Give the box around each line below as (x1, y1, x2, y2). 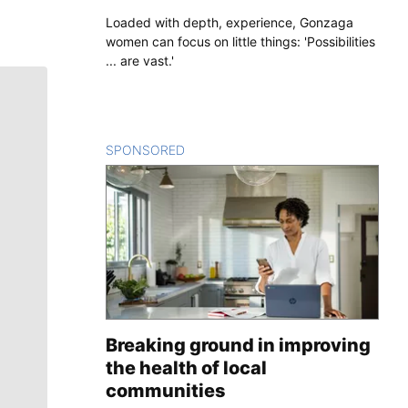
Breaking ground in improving (106, 333, 371, 356)
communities (106, 379, 226, 402)
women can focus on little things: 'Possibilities (106, 33, 375, 49)
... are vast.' (106, 52, 174, 68)
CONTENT (185, 141, 248, 158)
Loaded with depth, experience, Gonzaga (106, 14, 353, 30)
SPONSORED (106, 141, 185, 158)
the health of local (106, 356, 267, 379)
